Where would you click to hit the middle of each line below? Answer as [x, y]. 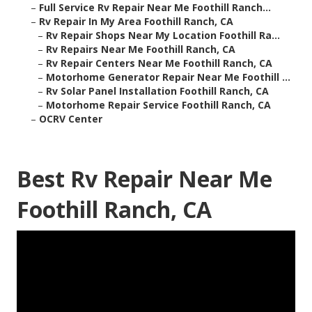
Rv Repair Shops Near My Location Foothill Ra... [163, 36]
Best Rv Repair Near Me [145, 179]
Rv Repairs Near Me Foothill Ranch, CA [141, 49]
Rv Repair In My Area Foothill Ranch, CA [136, 22]
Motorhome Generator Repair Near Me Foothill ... [168, 77]
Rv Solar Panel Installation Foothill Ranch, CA [157, 91]
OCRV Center [71, 119]
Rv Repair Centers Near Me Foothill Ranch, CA [159, 63]
